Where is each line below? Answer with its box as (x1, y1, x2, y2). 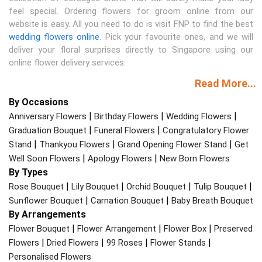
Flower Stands (150, 237, 206, 248)
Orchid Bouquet (126, 181, 186, 192)
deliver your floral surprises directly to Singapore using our (9, 44, 253, 55)
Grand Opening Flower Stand (118, 139, 227, 150)
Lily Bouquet (71, 181, 119, 192)
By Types (9, 166, 48, 178)
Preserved (214, 223, 253, 234)
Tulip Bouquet (194, 181, 247, 192)
